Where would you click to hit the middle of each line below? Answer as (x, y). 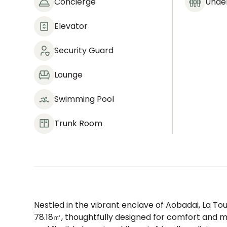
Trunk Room (79, 123)
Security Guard (84, 50)
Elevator (71, 26)
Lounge (69, 75)
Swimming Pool (84, 99)
